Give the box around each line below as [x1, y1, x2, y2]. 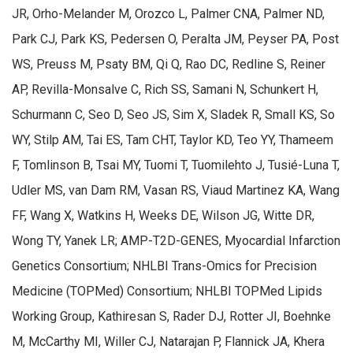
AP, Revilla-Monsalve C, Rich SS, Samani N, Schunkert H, [12, 81, 318, 97]
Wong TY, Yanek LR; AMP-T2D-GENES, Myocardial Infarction [12, 232, 340, 248]
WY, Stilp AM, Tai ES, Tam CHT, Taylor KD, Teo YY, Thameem [12, 132, 333, 147]
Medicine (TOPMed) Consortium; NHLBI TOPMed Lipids [12, 283, 322, 299]
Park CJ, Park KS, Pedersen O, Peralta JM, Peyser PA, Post [12, 31, 339, 46]
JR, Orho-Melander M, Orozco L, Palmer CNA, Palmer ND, [12, 6, 325, 21]
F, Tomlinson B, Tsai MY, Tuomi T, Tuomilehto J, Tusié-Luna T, [12, 157, 340, 173]
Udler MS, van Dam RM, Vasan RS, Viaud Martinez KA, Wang [12, 182, 340, 198]
